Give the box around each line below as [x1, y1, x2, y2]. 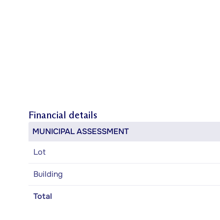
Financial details [28, 109, 97, 121]
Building [33, 169, 63, 179]
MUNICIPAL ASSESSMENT [32, 126, 129, 137]
